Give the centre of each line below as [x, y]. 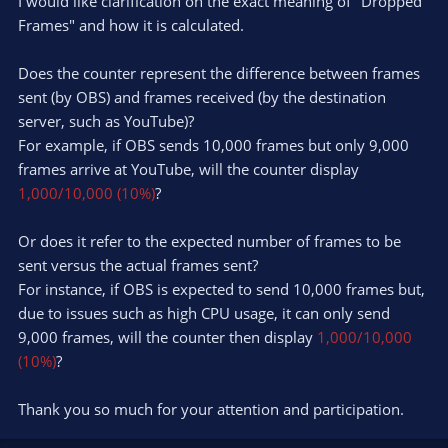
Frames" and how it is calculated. [131, 24]
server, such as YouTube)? [106, 120]
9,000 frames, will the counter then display [167, 336]
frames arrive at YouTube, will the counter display [188, 168]
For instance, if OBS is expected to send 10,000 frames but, [221, 288]
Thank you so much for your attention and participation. [211, 408]
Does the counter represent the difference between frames [219, 72]
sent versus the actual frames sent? [138, 264]
